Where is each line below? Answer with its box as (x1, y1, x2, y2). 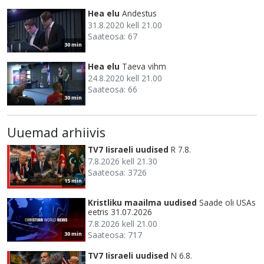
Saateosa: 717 (88, 229, 142, 240)
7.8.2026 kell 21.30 (88, 155, 157, 167)
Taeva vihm (122, 60, 166, 72)
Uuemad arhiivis (7, 123, 105, 141)
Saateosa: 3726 (88, 166, 147, 178)
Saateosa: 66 (88, 83, 137, 95)
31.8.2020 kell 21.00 (88, 19, 162, 31)
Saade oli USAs (199, 196, 256, 208)
